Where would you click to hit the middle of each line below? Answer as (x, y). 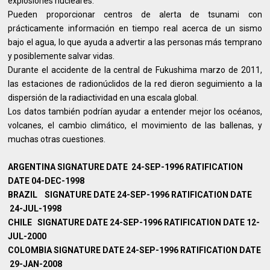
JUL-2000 (27, 237)
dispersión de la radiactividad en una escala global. (104, 98)
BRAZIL (26, 195)
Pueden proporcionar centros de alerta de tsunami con (135, 15)
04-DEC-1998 (58, 181)
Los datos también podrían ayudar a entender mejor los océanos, (135, 112)
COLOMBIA (30, 250)
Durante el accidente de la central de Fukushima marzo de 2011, (135, 70)
